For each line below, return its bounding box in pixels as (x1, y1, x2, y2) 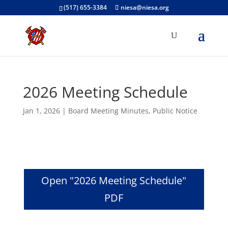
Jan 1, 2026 (22, 106, 60, 116)
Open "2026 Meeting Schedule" (41, 174, 187, 187)
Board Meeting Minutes (68, 106, 149, 116)
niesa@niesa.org (120, 3, 169, 12)
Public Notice (152, 106, 197, 116)
